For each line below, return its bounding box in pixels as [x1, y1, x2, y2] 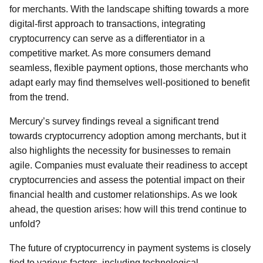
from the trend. [9, 92, 69, 102]
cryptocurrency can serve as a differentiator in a [9, 33, 205, 43]
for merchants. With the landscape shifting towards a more [9, 4, 249, 14]
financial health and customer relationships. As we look [9, 190, 237, 200]
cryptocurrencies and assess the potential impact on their [9, 175, 245, 185]
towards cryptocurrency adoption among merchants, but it [9, 131, 246, 141]
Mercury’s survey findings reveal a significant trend [9, 116, 219, 126]
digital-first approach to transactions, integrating [9, 19, 205, 29]
